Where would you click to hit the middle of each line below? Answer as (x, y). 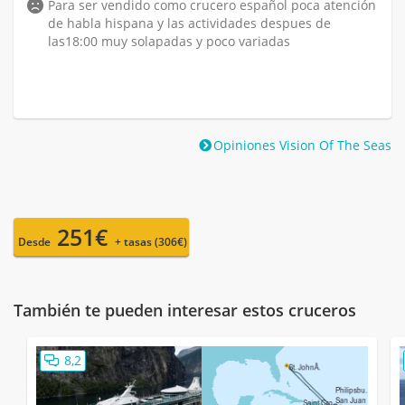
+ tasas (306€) (151, 241)
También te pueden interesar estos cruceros (185, 310)
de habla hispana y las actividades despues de (189, 23)
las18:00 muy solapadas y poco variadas (169, 41)
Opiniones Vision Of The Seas (302, 145)
